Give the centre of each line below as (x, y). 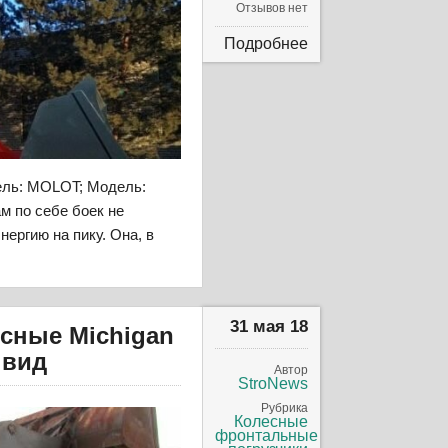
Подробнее (266, 43)
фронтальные (267, 435)
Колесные (271, 421)
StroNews (273, 383)
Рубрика (285, 407)
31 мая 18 (269, 326)
